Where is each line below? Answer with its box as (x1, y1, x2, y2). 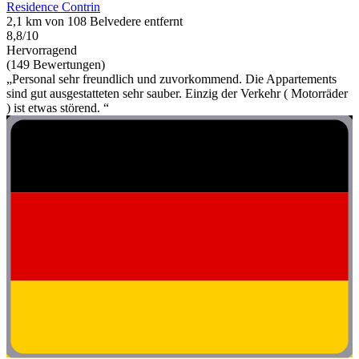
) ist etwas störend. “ (6, 101, 109, 115)
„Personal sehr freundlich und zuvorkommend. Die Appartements (6, 72, 337, 87)
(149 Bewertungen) (6, 58, 105, 72)
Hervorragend (6, 43, 77, 58)
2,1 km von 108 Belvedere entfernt (6, 14, 183, 29)
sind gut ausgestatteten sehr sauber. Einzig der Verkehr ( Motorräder (6, 87, 348, 101)
